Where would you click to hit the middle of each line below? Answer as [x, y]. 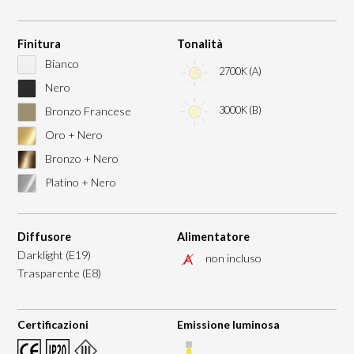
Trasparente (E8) [59, 273]
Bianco [60, 63]
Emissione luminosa [228, 324]
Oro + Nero [72, 134]
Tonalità [200, 43]
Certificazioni [53, 324]
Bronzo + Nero [80, 158]
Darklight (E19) [54, 254]
